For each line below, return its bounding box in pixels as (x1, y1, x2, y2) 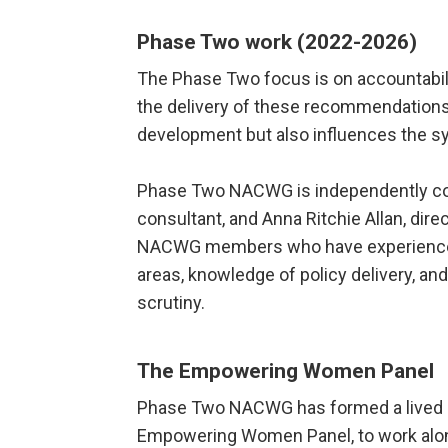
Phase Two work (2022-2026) (137, 30, 417, 55)
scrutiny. (137, 292, 205, 314)
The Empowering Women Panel (137, 359, 434, 384)
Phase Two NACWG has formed (137, 397, 389, 419)
